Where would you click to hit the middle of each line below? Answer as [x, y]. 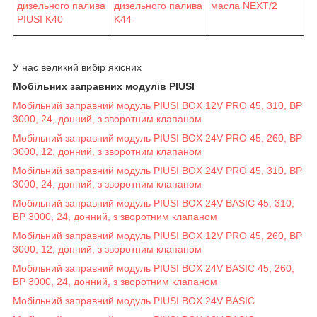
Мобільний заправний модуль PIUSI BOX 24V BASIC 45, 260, [154, 268]
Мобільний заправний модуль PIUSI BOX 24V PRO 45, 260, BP [157, 138]
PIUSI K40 [40, 19]
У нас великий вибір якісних [77, 67]
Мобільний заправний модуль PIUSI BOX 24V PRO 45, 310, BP [157, 170]
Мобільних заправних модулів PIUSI [104, 86]
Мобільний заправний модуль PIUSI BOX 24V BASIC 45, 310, [154, 203]
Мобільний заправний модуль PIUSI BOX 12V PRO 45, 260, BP [157, 235]
